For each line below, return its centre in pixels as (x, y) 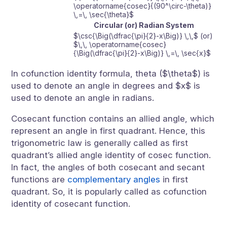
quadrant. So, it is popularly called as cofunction (109, 192)
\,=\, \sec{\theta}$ (104, 14)
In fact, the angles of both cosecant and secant (108, 167)
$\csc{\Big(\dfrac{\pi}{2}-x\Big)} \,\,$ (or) (143, 36)
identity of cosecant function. (71, 204)
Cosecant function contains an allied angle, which (113, 119)
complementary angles (114, 179)
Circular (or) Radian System (144, 25)
